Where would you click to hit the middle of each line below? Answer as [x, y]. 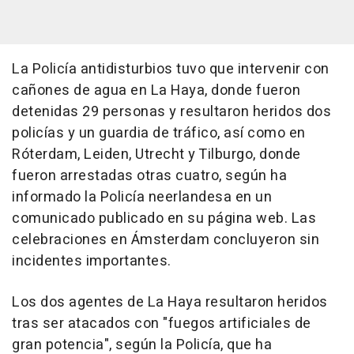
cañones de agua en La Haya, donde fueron [156, 91]
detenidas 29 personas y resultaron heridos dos [171, 112]
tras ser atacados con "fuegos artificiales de [162, 324]
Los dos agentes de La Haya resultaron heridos [170, 303]
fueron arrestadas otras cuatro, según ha [149, 176]
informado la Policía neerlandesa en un [142, 198]
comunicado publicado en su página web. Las [164, 219]
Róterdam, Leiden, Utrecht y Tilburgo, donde [156, 155]
